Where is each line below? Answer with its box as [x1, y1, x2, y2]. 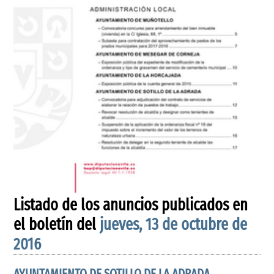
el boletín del [13, 215, 100, 234]
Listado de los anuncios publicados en [13, 195, 248, 215]
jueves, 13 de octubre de [100, 215, 248, 234]
